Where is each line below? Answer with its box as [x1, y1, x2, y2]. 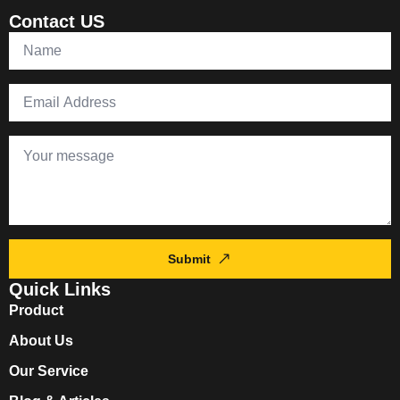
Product [9, 302, 63, 318]
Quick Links [9, 279, 111, 299]
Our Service [9, 362, 88, 379]
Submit [167, 251, 211, 266]
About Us [9, 332, 73, 348]
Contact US [9, 11, 104, 31]
